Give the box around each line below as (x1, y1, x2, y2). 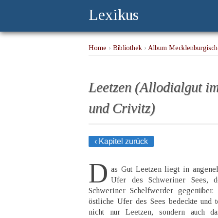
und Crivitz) (89, 100, 155, 116)
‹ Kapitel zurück (94, 137, 148, 145)
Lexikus (89, 6, 139, 23)
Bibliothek (113, 44, 142, 52)
